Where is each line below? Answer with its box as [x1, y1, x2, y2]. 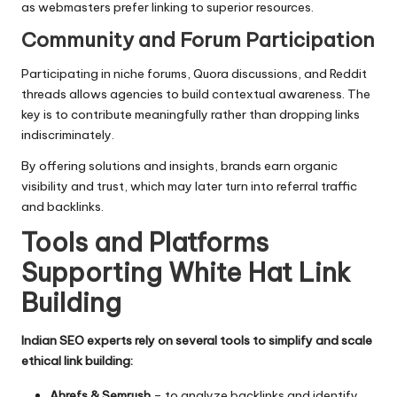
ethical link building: [21, 353, 133, 370]
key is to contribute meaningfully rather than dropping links [21, 106, 360, 123]
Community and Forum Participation [21, 27, 375, 52]
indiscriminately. [21, 127, 114, 144]
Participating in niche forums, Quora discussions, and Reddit [21, 66, 367, 82]
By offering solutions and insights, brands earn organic [21, 158, 338, 175]
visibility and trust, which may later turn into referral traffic [21, 178, 357, 195]
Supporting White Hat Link [21, 256, 351, 290]
